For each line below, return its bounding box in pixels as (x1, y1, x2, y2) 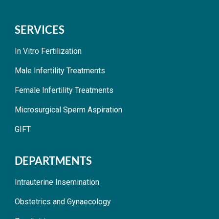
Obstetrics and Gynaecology (15, 197, 111, 206)
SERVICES (15, 22, 65, 36)
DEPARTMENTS (15, 153, 92, 167)
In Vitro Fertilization (15, 46, 82, 56)
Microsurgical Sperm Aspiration (15, 105, 122, 114)
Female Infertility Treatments (15, 85, 113, 95)
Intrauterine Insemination (15, 177, 99, 187)
